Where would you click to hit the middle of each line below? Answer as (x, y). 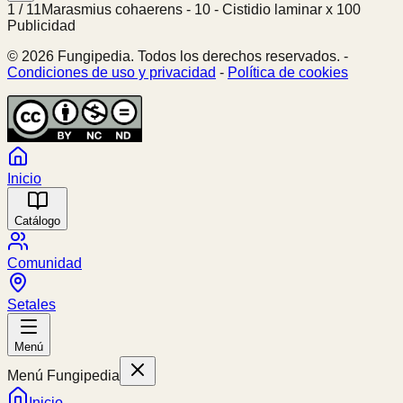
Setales (31, 305)
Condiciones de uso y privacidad (112, 72)
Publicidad (41, 26)
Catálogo (37, 221)
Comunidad (45, 264)
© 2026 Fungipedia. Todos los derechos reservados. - (178, 56)
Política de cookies (288, 72)
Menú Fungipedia (63, 376)
